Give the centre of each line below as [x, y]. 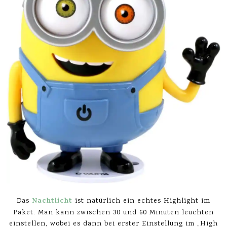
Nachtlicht [52, 201]
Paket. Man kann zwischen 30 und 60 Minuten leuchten [113, 213]
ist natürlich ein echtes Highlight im [143, 201]
